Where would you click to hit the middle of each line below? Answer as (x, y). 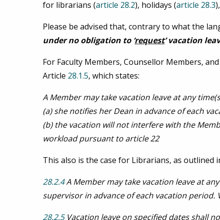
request (150, 41)
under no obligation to (87, 41)
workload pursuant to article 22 (101, 139)
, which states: (114, 76)
